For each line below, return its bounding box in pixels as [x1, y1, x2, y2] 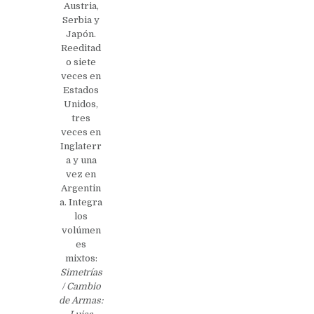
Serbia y [62, 14, 100, 25]
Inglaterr [60, 140, 102, 151]
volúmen [61, 224, 101, 235]
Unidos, [64, 98, 99, 109]
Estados [63, 84, 100, 95]
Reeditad [61, 42, 102, 53]
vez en [66, 168, 97, 179]
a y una [65, 154, 97, 165]
